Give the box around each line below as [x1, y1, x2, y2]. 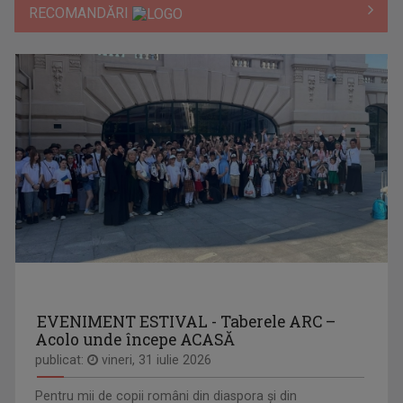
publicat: [35, 353, 88, 368]
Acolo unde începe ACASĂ [35, 329, 236, 351]
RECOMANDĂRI [29, 4, 133, 22]
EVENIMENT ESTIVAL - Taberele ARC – [37, 311, 336, 333]
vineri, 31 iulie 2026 [98, 353, 212, 368]
